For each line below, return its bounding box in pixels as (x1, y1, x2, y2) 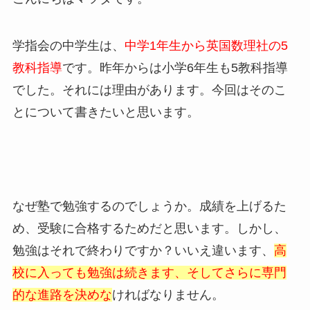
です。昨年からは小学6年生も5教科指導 (62, 61, 288, 75)
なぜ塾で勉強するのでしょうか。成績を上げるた (12, 199, 286, 213)
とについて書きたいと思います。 (12, 105, 199, 120)
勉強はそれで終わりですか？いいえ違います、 (12, 243, 274, 257)
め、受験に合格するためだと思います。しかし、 (12, 221, 286, 235)
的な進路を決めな (12, 287, 112, 302)
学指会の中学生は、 (12, 39, 125, 53)
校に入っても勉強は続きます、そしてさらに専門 (12, 265, 286, 280)
